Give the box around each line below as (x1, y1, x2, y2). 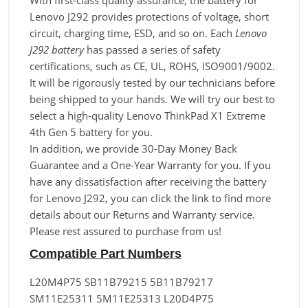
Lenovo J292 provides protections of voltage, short (30, 10, 269, 23)
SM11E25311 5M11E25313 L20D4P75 (30, 291, 214, 305)
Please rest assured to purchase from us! (30, 224, 221, 238)
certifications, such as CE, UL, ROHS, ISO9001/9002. (30, 59, 275, 73)
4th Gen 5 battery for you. (30, 125, 153, 139)
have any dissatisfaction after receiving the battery (30, 175, 267, 188)
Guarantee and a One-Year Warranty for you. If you (30, 158, 271, 172)
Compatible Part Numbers (30, 246, 181, 261)
